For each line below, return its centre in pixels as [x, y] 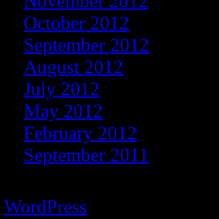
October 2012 [76, 23]
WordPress [45, 207]
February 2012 [80, 133]
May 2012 [63, 111]
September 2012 [86, 45]
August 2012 [73, 67]
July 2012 [62, 89]
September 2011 [86, 155]
